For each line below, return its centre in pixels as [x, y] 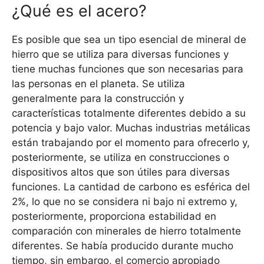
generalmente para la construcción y [98, 98]
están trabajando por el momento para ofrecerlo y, [131, 142]
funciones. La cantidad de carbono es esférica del [131, 187]
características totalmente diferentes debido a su [129, 113]
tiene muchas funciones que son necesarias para [128, 69]
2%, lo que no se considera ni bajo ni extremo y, [125, 201]
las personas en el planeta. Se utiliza [98, 83]
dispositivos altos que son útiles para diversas [121, 172]
